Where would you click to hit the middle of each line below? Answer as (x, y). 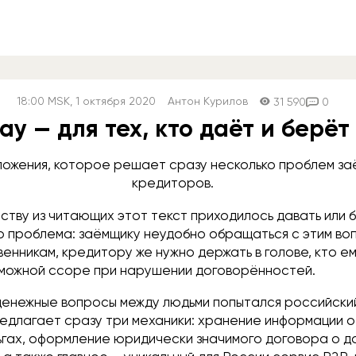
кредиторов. (172, 183)
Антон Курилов (207, 101)
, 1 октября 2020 (112, 101)
